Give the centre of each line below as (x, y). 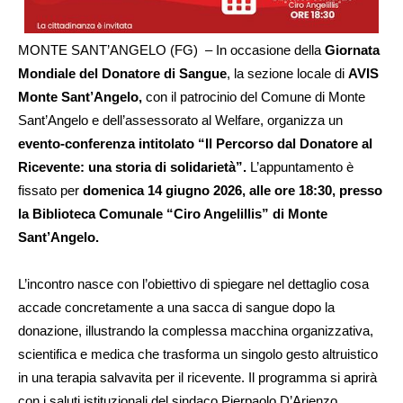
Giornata (352, 49)
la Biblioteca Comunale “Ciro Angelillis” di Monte (173, 213)
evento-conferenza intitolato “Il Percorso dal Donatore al (195, 143)
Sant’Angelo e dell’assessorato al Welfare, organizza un (180, 120)
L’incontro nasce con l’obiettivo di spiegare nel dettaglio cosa (193, 283)
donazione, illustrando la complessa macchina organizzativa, (196, 330)
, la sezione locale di (287, 73)
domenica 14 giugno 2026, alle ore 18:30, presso (231, 190)
